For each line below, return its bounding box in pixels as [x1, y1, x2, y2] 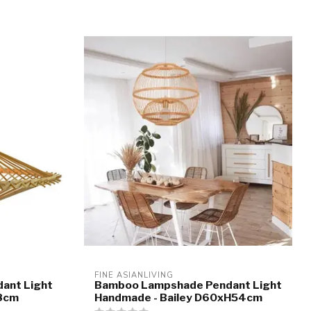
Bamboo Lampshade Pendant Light [94, 278, 282, 292]
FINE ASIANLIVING [94, 269, 174, 280]
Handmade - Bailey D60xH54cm [94, 290, 262, 304]
